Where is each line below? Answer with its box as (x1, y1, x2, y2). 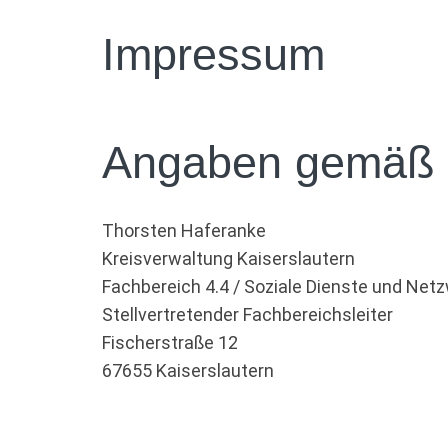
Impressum (102, 29, 325, 80)
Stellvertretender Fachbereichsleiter (102, 304, 393, 325)
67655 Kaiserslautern (102, 360, 274, 381)
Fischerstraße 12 (102, 332, 238, 353)
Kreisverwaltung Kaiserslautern (102, 248, 355, 269)
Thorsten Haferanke (102, 220, 266, 241)
